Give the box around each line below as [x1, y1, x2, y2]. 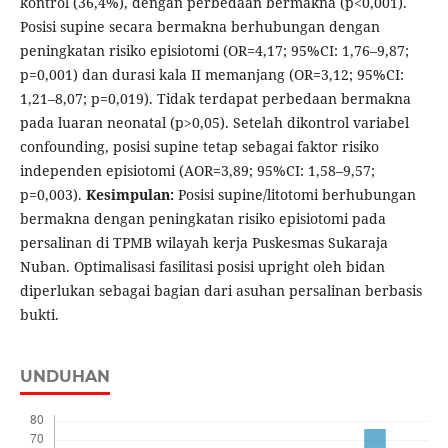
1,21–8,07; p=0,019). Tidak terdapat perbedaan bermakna [19, 89, 411, 109]
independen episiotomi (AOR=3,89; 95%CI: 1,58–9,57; [19, 161, 375, 181]
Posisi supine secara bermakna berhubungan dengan [19, 17, 380, 37]
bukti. [19, 305, 59, 325]
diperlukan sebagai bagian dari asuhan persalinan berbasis [19, 281, 422, 301]
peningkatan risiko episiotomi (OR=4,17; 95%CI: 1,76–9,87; [19, 41, 409, 61]
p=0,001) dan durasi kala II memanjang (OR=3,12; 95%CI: [19, 65, 404, 85]
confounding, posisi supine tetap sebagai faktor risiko [19, 137, 379, 157]
